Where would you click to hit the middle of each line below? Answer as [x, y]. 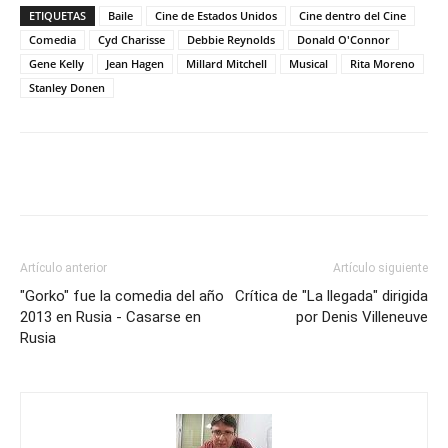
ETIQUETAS [57, 15]
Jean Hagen [135, 63]
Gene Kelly [56, 63]
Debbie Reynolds [231, 39]
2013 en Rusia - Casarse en [110, 316]
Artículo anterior [63, 267]
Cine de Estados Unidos [216, 15]
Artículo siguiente [380, 267]
